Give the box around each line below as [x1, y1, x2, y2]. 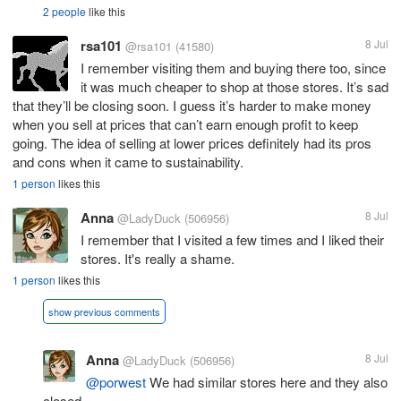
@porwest [86, 372, 146, 392]
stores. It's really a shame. [81, 249, 235, 269]
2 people [43, 4, 86, 20]
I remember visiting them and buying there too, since [81, 58, 386, 78]
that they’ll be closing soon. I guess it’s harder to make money [13, 96, 371, 115]
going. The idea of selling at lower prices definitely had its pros [13, 133, 371, 153]
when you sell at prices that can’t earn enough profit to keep [13, 115, 358, 134]
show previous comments [48, 304, 160, 320]
